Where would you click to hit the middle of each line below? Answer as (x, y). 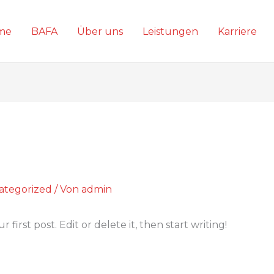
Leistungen (170, 31)
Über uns (100, 31)
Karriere (237, 31)
